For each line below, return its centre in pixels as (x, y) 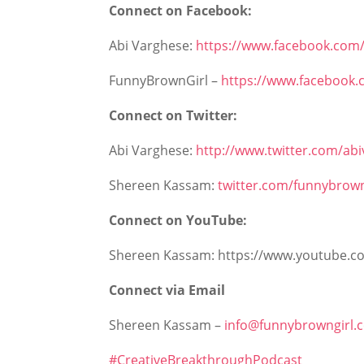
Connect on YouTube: (178, 221)
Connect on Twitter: (173, 116)
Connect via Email (167, 290)
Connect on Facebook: (184, 11)
